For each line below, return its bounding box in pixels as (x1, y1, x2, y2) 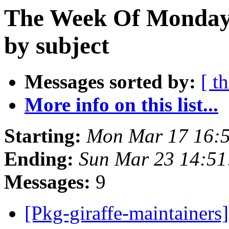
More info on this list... (25, 94, 218, 116)
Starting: (4, 125, 81, 147)
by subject (4, 32, 109, 59)
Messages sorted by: (25, 71, 196, 93)
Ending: (4, 148, 74, 170)
